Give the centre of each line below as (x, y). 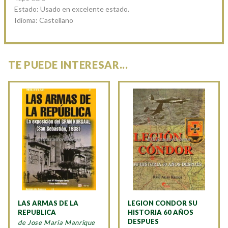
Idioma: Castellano (44, 20)
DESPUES (143, 221)
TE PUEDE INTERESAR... (68, 64)
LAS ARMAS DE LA (48, 203)
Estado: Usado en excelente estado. (72, 9)
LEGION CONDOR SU (163, 203)
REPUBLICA (37, 212)
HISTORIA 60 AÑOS (161, 212)
